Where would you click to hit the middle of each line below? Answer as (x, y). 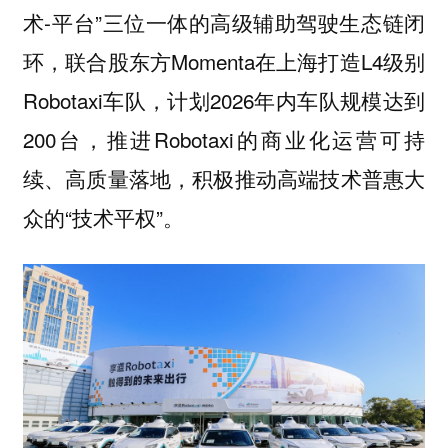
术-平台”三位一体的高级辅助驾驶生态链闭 (224, 21)
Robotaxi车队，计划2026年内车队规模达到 (224, 99)
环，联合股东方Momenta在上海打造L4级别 (224, 60)
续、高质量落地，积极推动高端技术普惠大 (224, 177)
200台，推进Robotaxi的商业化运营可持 (224, 138)
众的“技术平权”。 (103, 216)
